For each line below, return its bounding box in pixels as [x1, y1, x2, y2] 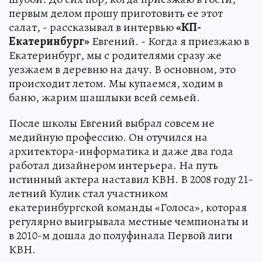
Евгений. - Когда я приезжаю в [89, 33, 249, 50]
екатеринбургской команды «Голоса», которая [9, 199, 247, 216]
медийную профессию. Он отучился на [9, 129, 208, 146]
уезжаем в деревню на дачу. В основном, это [9, 61, 236, 78]
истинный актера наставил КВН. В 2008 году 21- [9, 171, 253, 188]
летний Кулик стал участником [9, 185, 168, 202]
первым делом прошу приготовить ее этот [9, 5, 223, 22]
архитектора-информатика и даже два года [9, 143, 233, 160]
